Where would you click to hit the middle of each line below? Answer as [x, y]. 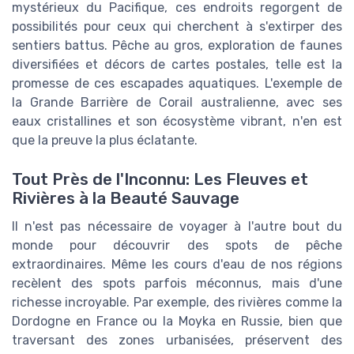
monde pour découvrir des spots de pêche [177, 245]
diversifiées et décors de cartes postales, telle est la [177, 65]
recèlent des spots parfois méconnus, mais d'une [177, 283]
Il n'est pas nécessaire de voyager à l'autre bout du [177, 226]
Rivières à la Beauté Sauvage [126, 198]
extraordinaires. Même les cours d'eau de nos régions [177, 264]
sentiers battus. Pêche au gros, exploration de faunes [177, 46]
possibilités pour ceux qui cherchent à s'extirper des [177, 27]
